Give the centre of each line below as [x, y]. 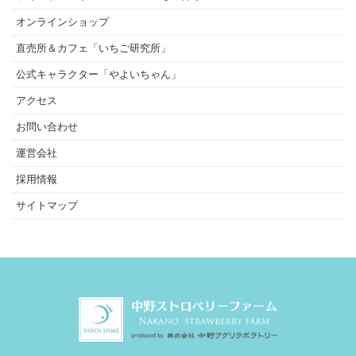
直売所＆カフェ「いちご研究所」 [93, 48]
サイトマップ [47, 205]
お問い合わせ [47, 126]
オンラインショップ [62, 21]
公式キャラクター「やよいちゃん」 [99, 74]
